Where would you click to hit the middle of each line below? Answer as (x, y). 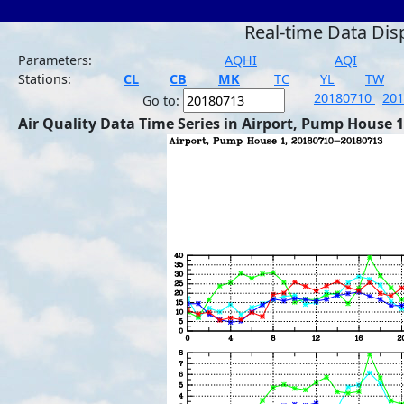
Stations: (45, 79)
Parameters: (55, 60)
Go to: (163, 101)
